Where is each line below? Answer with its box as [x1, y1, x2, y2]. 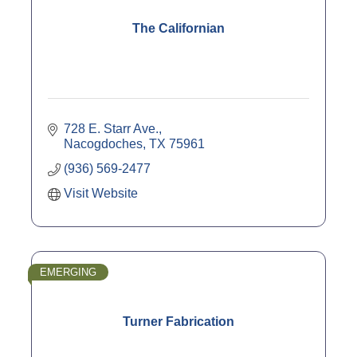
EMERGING [40, 266, 96, 279]
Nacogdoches [64, 137, 143, 151]
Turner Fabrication [123, 315, 234, 329]
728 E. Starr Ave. [64, 122, 159, 136]
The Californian [132, 22, 225, 36]
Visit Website [64, 186, 138, 201]
